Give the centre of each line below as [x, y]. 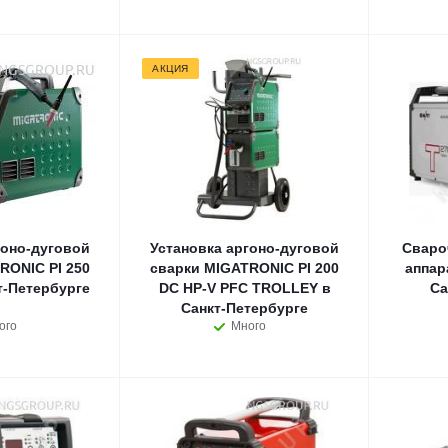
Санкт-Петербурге [244, 308]
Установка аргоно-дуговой [244, 248]
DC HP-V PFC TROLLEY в [244, 288]
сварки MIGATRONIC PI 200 [244, 268]
